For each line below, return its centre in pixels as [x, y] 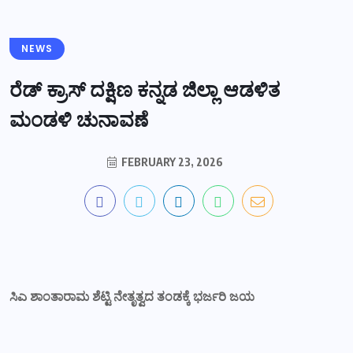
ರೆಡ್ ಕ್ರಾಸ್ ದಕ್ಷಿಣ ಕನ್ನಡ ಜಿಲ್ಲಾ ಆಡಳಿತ [145, 90]
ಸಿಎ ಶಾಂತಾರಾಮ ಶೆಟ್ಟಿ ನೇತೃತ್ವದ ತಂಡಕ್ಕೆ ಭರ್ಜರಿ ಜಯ [132, 296]
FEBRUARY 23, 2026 [171, 162]
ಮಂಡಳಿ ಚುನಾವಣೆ [79, 120]
